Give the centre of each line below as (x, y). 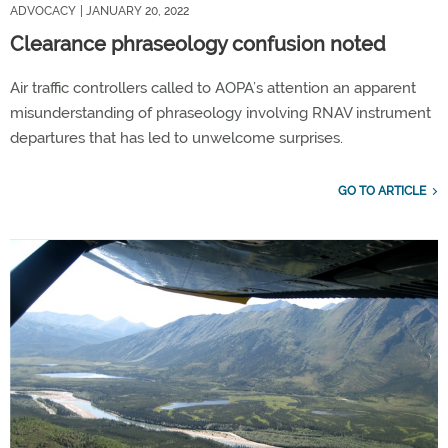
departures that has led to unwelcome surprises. (176, 137)
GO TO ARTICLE (382, 190)
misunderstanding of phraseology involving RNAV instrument (220, 112)
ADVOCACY (43, 10)
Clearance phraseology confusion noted (198, 43)
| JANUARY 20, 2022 (134, 10)
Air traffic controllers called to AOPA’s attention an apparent (213, 87)
